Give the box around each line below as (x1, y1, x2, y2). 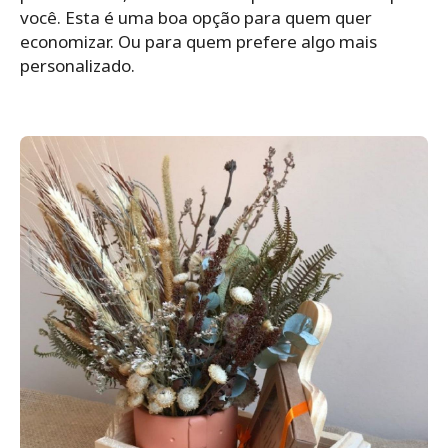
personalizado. (20, 53, 135, 77)
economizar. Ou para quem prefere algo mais (20, 29, 377, 53)
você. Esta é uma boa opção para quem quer (20, 5, 372, 29)
